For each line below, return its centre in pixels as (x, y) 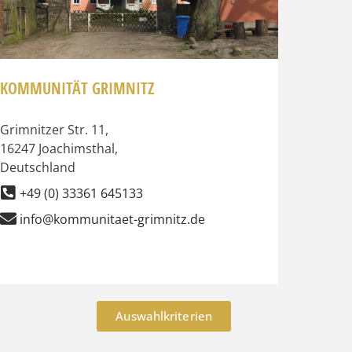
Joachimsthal (76, 148)
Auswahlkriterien (164, 315)
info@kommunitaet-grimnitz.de (112, 219)
